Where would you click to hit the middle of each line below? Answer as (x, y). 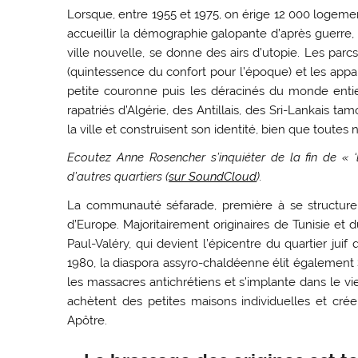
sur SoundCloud (213, 177)
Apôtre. (88, 320)
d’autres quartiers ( (118, 177)
